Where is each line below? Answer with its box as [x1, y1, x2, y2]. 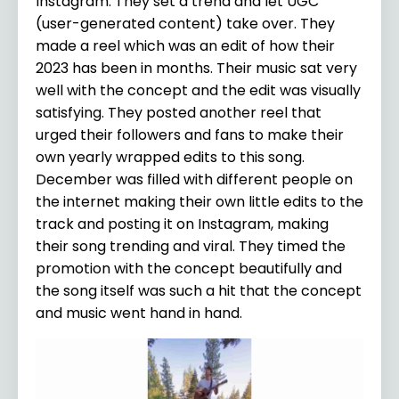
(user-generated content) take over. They [36, 12, 335, 34]
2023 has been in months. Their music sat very [36, 57, 357, 78]
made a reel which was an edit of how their [36, 35, 335, 56]
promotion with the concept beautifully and [36, 257, 342, 279]
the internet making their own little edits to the [36, 191, 363, 212]
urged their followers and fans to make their [36, 124, 344, 145]
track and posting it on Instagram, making [36, 213, 329, 234]
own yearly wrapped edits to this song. [36, 146, 305, 167]
